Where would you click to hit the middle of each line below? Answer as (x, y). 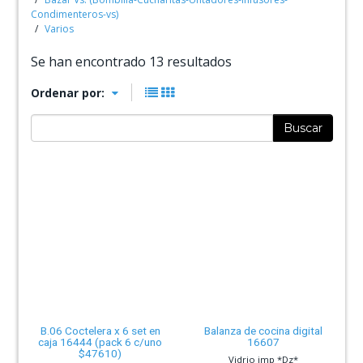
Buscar (303, 128)
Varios (60, 28)
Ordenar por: (68, 92)
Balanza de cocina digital (264, 330)
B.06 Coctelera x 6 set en (100, 330)
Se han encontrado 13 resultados (132, 61)
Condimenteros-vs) (75, 14)
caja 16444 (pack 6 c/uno (100, 342)
